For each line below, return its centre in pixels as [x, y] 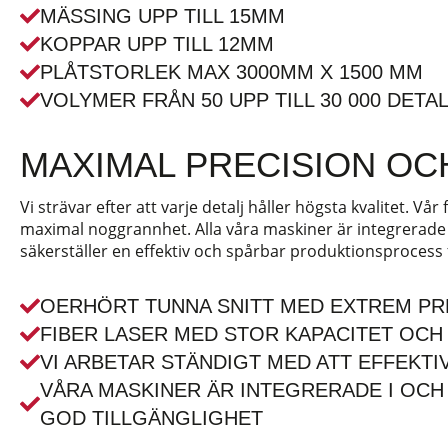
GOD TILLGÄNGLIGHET [151, 418]
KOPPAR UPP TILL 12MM [157, 44]
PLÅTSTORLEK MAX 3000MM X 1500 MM [231, 72]
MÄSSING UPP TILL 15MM [162, 16]
